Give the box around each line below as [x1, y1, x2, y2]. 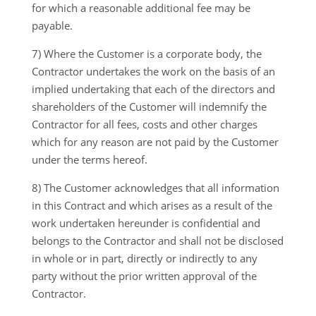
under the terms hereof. [31, 152, 147, 166]
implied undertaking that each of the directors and [31, 82, 275, 96]
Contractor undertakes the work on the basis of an [31, 64, 275, 78]
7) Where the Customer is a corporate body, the [31, 47, 262, 61]
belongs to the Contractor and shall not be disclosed [31, 233, 284, 248]
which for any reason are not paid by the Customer [31, 135, 279, 149]
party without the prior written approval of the [31, 269, 257, 283]
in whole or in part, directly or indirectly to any [31, 251, 257, 265]
